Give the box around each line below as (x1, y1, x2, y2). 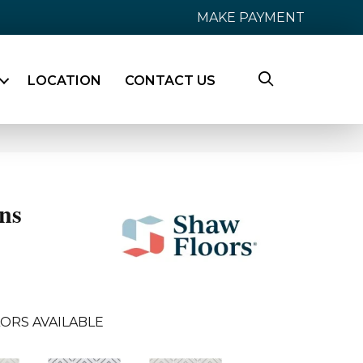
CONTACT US (124, 73, 216, 89)
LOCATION (27, 73, 101, 89)
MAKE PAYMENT (197, 10, 305, 25)
